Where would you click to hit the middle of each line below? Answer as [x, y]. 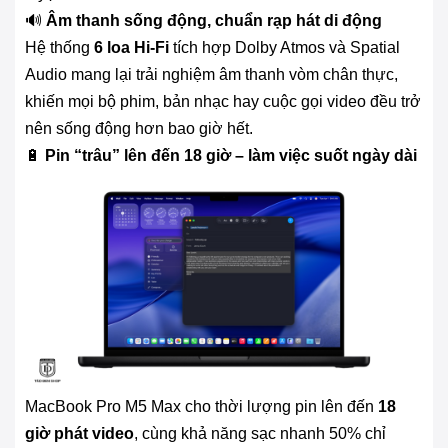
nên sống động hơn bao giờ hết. [139, 128]
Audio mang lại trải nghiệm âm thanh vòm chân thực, [211, 74]
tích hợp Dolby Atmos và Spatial [284, 47]
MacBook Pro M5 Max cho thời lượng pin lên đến [201, 406]
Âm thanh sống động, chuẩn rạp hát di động [214, 20]
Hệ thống [59, 47]
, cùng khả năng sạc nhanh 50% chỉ [260, 433]
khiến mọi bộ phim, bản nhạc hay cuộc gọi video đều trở [223, 101]
